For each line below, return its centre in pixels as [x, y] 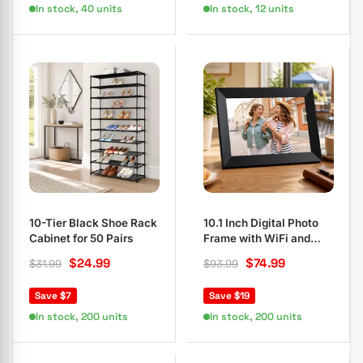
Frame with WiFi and [257, 238]
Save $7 [53, 296]
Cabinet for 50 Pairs [81, 238]
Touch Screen [239, 254]
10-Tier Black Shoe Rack [94, 223]
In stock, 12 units [252, 9]
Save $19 [229, 296]
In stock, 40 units [79, 9]
